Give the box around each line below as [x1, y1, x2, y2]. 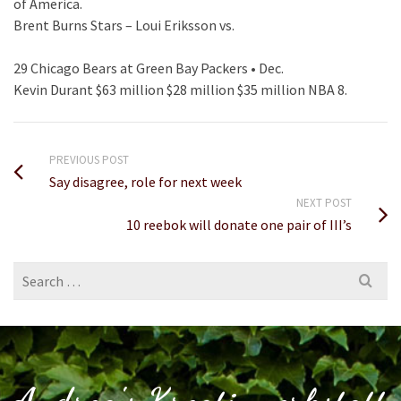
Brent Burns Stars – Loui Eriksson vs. [13, 16, 235, 34]
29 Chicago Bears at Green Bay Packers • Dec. [13, 59, 284, 77]
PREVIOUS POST [49, 152, 129, 167]
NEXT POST [296, 195, 352, 210]
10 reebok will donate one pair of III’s [126, 216, 352, 234]
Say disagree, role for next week [49, 173, 242, 191]
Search [13, 265, 55, 283]
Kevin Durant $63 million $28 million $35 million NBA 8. [13, 81, 347, 98]
